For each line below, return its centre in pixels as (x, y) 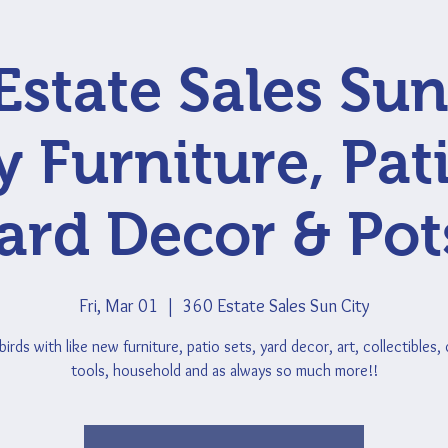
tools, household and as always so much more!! (224, 370)
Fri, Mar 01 (118, 306)
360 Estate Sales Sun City (276, 306)
